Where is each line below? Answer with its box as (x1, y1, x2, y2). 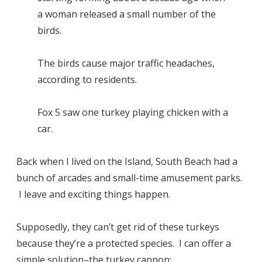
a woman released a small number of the (37, 7, 216, 20)
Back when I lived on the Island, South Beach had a (16, 154, 237, 168)
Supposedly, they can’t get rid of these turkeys (16, 220, 219, 233)
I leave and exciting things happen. (16, 187, 170, 201)
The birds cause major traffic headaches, (37, 56, 215, 70)
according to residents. (37, 73, 137, 86)
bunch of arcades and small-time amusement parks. (16, 171, 242, 184)
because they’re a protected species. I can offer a (16, 236, 231, 250)
